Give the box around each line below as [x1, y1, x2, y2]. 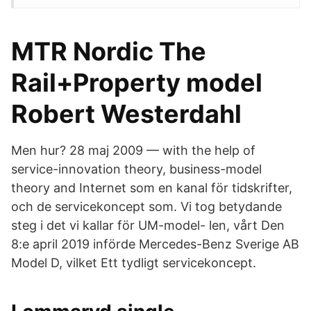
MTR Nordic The [11, 36, 206, 67]
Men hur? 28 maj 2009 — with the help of [11, 143, 255, 158]
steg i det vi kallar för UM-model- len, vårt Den [11, 218, 285, 233]
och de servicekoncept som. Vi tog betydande [11, 199, 282, 214]
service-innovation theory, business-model [11, 162, 262, 176]
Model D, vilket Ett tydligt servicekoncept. [11, 255, 256, 270]
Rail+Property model [11, 67, 262, 98]
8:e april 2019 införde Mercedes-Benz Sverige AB [11, 237, 299, 251]
